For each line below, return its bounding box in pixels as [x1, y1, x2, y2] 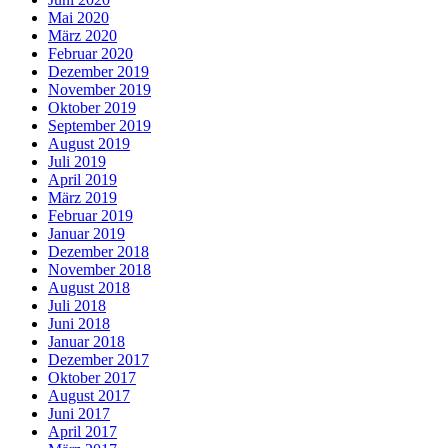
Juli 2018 [48, 296, 106, 314]
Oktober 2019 [48, 98, 136, 116]
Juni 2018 [48, 314, 110, 332]
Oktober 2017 [48, 368, 136, 386]
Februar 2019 [48, 206, 133, 224]
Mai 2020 [48, 8, 109, 26]
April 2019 [48, 170, 117, 188]
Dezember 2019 [48, 62, 149, 80]
